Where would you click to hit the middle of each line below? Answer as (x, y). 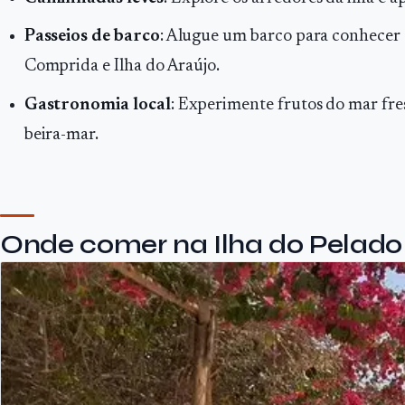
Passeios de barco (92, 37)
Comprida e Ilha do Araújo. (122, 67)
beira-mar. (61, 135)
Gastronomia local (97, 105)
